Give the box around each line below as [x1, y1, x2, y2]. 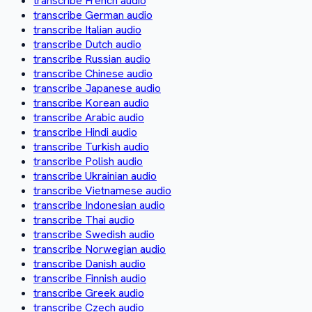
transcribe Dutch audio [33, 36, 141, 52]
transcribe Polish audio [33, 153, 143, 169]
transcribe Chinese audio [33, 65, 153, 81]
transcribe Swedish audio [33, 226, 155, 242]
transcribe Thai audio [33, 212, 134, 227]
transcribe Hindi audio [33, 124, 137, 139]
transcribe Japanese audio [33, 80, 161, 95]
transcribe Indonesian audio [33, 197, 165, 212]
